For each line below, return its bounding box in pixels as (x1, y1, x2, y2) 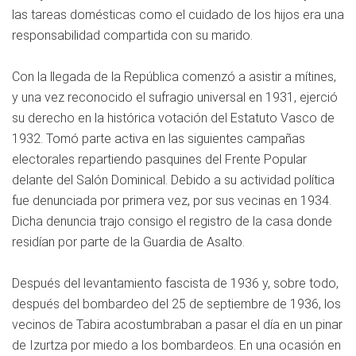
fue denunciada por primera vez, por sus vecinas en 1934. (12, 193, 331, 209)
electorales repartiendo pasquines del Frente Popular (12, 152, 307, 168)
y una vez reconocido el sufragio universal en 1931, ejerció (12, 90, 338, 106)
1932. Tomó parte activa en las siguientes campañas (12, 131, 305, 147)
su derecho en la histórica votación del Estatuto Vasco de (12, 110, 335, 126)
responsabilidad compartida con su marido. (12, 28, 253, 44)
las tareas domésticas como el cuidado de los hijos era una (12, 7, 344, 23)
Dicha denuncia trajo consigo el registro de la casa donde (12, 214, 332, 230)
